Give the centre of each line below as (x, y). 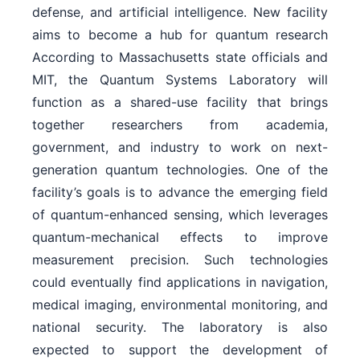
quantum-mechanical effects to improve (180, 237)
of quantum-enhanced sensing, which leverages (180, 214)
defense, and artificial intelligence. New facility (180, 12)
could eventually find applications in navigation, (180, 282)
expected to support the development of (180, 349)
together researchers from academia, (180, 124)
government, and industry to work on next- (180, 147)
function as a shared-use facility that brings (180, 102)
